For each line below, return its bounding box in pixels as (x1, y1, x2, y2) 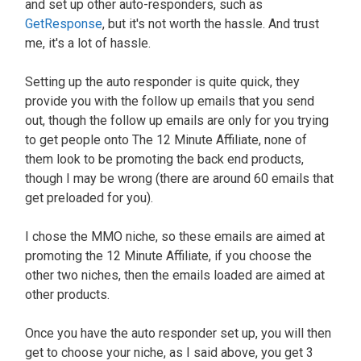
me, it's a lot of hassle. (25, 35, 154, 51)
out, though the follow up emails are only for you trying (25, 112, 329, 128)
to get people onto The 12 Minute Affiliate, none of (25, 131, 307, 147)
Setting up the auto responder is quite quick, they (25, 73, 300, 89)
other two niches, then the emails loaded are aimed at (25, 267, 325, 283)
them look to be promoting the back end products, (25, 151, 304, 167)
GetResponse (25, 15, 102, 31)
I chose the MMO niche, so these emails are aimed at (25, 228, 325, 244)
